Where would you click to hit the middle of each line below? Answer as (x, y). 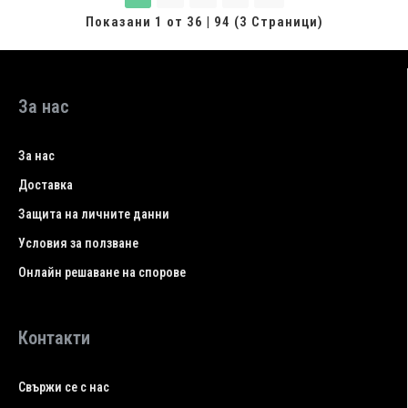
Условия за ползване (78, 243)
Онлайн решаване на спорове (102, 272)
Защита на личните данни (94, 214)
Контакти (54, 338)
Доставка (46, 185)
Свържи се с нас (64, 387)
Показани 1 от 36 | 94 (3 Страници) (204, 21)
